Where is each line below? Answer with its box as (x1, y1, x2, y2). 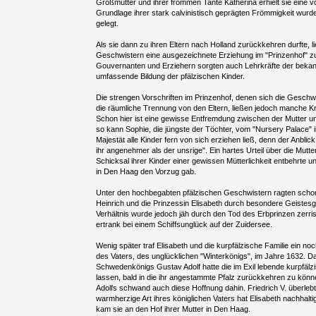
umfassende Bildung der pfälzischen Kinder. (96, 72, 245, 81)
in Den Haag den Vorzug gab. (96, 167, 197, 176)
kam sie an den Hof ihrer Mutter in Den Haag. (96, 305, 251, 314)
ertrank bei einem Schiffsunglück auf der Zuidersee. (96, 220, 273, 229)
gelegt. (96, 19, 119, 28)
